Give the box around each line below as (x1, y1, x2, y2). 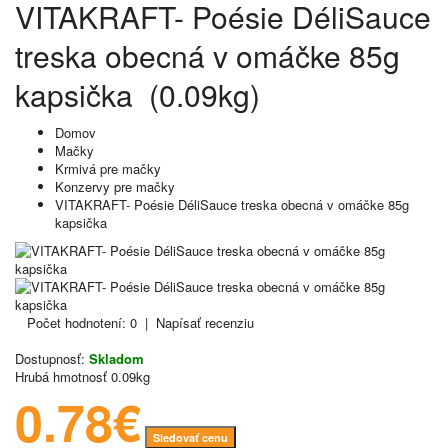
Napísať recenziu (156, 313, 254, 332)
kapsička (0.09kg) (15, 73, 260, 116)
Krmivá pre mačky (55, 159, 161, 178)
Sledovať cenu (153, 430, 228, 445)
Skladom (89, 349, 144, 368)
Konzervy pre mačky (55, 177, 175, 196)
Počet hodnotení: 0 (27, 313, 137, 332)
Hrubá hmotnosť (15, 367, 107, 386)
